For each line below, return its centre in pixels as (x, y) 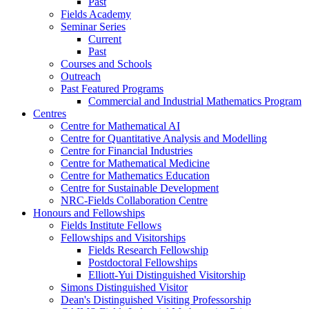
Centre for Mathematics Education (135, 175)
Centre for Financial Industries (127, 150)
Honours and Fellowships (89, 212)
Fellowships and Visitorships (123, 237)
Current (105, 39)
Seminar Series (93, 26)
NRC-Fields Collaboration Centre (134, 200)
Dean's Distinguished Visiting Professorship (156, 299)
